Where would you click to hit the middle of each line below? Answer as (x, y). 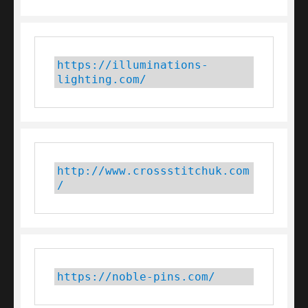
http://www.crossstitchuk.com (153, 171)
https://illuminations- (133, 65)
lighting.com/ (102, 79)
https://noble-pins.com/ (136, 277)
